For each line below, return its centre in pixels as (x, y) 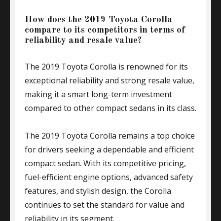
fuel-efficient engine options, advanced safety (109, 177)
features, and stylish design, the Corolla (98, 191)
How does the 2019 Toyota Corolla (99, 20)
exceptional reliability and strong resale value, (110, 80)
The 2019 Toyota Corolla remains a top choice (110, 136)
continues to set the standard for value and (105, 205)
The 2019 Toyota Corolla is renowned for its (106, 67)
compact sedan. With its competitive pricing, (105, 163)
